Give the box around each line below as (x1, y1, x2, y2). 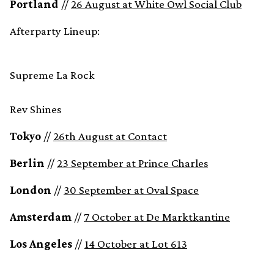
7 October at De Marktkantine (84, 210, 230, 223)
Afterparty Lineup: (10, 24, 100, 37)
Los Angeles (10, 237, 72, 250)
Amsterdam (10, 210, 74, 223)
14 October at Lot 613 (84, 237, 187, 250)
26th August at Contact (53, 130, 167, 143)
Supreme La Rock (10, 68, 95, 81)
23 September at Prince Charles (57, 157, 208, 169)
